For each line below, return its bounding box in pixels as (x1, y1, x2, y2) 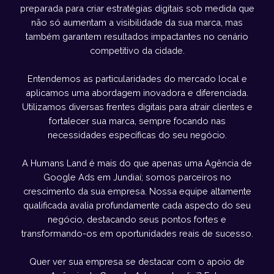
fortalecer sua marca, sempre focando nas (48, 116, 226, 127)
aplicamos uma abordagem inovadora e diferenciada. (26, 87, 248, 98)
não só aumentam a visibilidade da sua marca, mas (31, 17, 243, 28)
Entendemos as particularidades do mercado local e (27, 73, 247, 84)
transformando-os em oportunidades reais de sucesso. (21, 228, 253, 239)
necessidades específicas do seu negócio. (47, 130, 227, 141)
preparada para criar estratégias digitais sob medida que (20, 3, 254, 14)
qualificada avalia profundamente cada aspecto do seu (23, 200, 251, 211)
